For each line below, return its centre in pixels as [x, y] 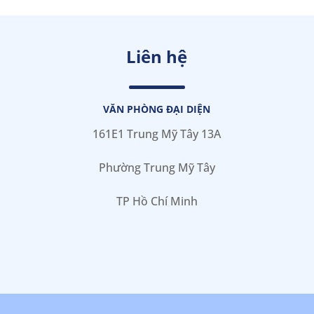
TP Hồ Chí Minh [157, 201]
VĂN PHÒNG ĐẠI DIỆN [157, 109]
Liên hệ [157, 56]
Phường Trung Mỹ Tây [157, 167]
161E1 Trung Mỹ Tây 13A [157, 134]
